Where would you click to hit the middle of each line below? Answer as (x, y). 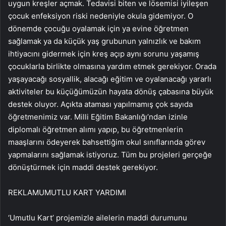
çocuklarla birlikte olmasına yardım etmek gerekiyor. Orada (112, 67)
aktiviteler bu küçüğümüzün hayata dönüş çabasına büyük (111, 92)
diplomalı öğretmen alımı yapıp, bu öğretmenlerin (96, 130)
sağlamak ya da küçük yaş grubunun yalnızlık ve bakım (104, 41)
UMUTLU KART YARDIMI (82, 193)
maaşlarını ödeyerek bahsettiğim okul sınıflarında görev (107, 142)
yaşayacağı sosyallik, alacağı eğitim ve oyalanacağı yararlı (110, 79)
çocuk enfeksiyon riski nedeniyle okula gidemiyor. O (101, 16)
